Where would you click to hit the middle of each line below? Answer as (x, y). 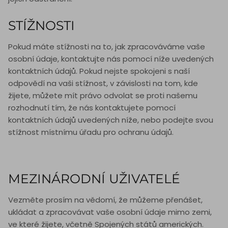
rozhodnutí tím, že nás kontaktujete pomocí (92, 108)
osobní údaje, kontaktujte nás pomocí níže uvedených (111, 59)
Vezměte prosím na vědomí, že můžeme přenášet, (105, 200)
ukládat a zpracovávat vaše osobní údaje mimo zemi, (110, 212)
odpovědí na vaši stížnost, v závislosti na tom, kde (103, 83)
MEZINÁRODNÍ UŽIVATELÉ (94, 179)
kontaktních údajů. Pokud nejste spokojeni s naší (99, 71)
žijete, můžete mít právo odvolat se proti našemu (103, 96)
